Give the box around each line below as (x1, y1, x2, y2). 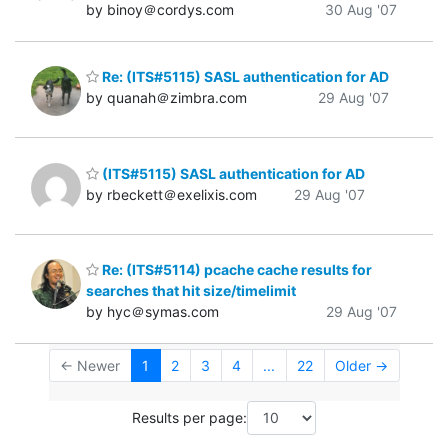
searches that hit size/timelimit (86, 282, 296, 300)
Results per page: (132, 409, 247, 427)
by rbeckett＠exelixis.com (86, 185, 257, 203)
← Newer (60, 357, 120, 375)
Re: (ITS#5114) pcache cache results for (99, 261, 372, 279)
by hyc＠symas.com (86, 303, 219, 321)
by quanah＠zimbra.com (86, 89, 247, 107)
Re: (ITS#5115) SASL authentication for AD (99, 68, 389, 86)
